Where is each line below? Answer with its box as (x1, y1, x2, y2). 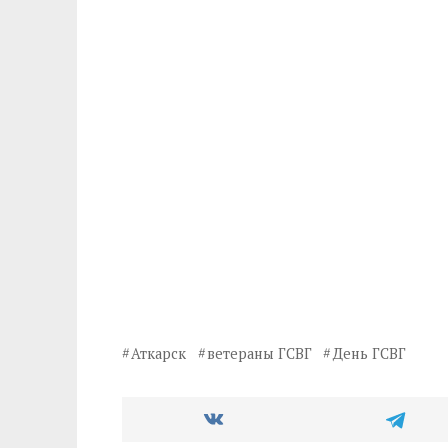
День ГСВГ (332, 344, 406, 364)
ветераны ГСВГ (207, 344, 313, 364)
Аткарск (131, 344, 187, 364)
